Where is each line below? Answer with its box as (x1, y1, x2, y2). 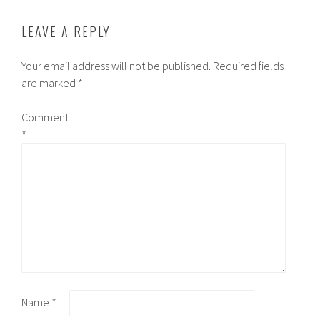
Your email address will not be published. (21, 59, 211, 74)
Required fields (213, 59, 284, 74)
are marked (21, 76, 79, 91)
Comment (21, 110, 69, 125)
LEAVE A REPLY (21, 22, 111, 41)
